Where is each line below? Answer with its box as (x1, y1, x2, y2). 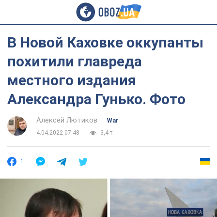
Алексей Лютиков (36, 116, 97, 124)
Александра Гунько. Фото (7, 91, 186, 108)
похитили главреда (7, 53, 142, 70)
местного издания (7, 72, 136, 89)
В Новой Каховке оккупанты (7, 34, 203, 51)
